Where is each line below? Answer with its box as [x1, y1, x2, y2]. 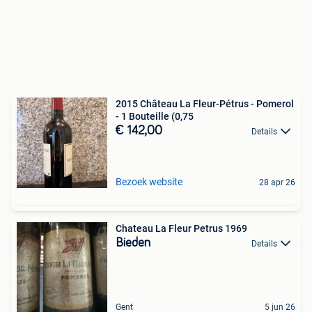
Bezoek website [116, 176, 182, 187]
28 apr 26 [259, 178, 295, 187]
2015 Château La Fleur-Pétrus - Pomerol [116, 98, 294, 109]
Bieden [116, 237, 150, 249]
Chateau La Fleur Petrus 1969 [116, 223, 247, 234]
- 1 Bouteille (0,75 [116, 111, 194, 122]
